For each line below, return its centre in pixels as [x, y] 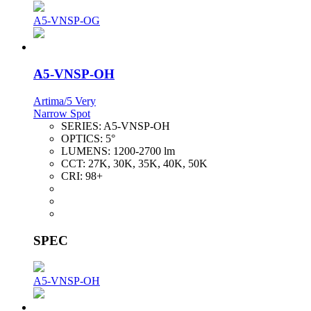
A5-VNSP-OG [67, 21]
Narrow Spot [62, 113]
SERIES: [82, 126]
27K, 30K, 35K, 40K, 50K [148, 163]
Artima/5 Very [65, 101]
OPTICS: [83, 138]
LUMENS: [87, 151]
